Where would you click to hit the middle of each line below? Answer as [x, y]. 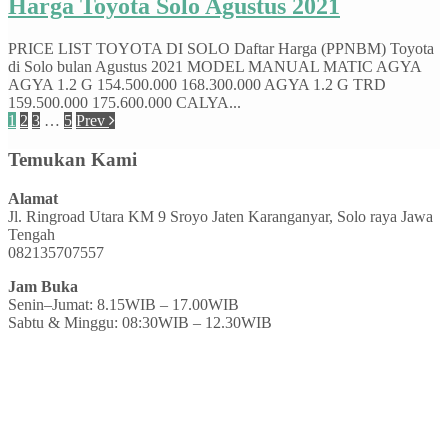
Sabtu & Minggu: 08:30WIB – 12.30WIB [140, 322]
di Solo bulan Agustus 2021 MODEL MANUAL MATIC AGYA [214, 67]
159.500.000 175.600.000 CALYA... [124, 103]
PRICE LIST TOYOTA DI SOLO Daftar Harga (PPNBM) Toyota [221, 49]
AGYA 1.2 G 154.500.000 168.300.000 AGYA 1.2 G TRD [197, 85]
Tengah [31, 234]
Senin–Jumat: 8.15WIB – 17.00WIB [123, 304]
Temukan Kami [72, 159]
